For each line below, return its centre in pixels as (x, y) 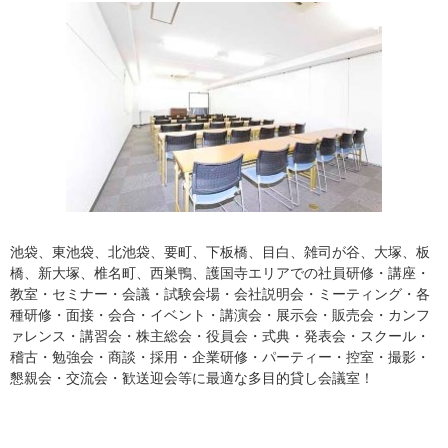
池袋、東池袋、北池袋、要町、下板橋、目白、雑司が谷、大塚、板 (220, 252)
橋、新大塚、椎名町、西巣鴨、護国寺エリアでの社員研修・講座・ (220, 273)
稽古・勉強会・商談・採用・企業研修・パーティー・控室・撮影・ (220, 357)
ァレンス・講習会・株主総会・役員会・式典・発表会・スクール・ (220, 336)
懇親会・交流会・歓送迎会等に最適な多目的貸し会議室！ (192, 378)
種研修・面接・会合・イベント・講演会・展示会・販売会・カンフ (220, 315)
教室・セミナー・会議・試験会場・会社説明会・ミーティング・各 (220, 294)
